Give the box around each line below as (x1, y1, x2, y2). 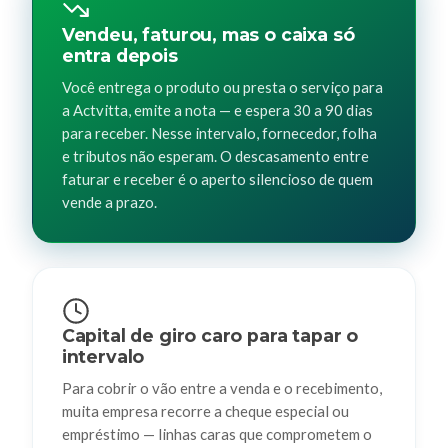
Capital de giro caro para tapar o (61, 325, 358, 347)
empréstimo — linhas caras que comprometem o (61, 424, 372, 443)
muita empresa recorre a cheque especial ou (61, 401, 349, 420)
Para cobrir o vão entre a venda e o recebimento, (61, 378, 382, 397)
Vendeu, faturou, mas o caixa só (61, 24, 355, 46)
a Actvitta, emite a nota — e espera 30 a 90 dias (61, 100, 373, 119)
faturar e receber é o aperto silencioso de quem (61, 169, 373, 188)
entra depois (61, 45, 178, 67)
